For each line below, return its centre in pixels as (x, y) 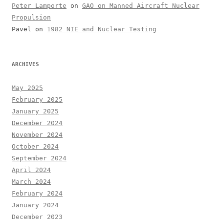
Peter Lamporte (39, 5)
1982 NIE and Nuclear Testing (102, 29)
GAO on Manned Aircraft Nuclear (141, 5)
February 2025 (37, 99)
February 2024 (37, 193)
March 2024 (31, 181)
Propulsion (31, 17)
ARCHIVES (25, 64)
